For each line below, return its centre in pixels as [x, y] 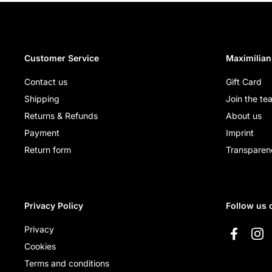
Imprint [240, 133]
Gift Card [244, 82]
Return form [48, 150]
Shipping [42, 99]
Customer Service [62, 58]
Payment [42, 133]
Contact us [46, 82]
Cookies [40, 246]
